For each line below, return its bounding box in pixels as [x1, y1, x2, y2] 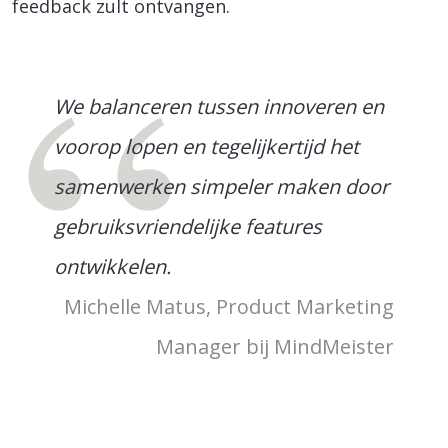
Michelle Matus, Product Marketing [63, 292, 394, 320]
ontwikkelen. [54, 252, 172, 280]
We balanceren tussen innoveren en [54, 92, 385, 120]
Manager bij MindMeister [155, 332, 394, 360]
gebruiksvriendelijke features [54, 212, 323, 240]
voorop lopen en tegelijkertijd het [54, 132, 360, 160]
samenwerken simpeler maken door [54, 172, 390, 200]
